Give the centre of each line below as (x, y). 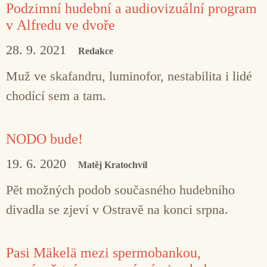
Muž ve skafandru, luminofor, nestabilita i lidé (129, 76)
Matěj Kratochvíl (113, 164)
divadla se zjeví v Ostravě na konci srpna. (117, 209)
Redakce (96, 51)
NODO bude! (44, 139)
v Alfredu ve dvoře (60, 25)
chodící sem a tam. (56, 95)
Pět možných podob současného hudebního (120, 190)
